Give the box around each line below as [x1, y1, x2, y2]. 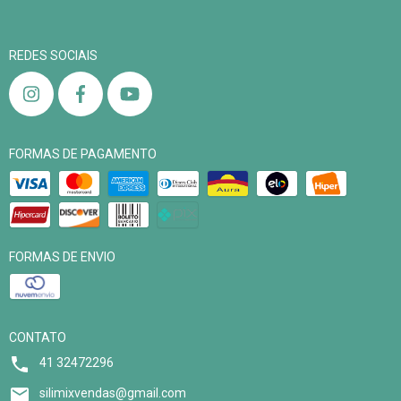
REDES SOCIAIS [9, 48, 98, 64]
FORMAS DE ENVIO [9, 250, 115, 265]
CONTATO [9, 330, 66, 346]
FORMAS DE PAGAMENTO [9, 147, 157, 162]
